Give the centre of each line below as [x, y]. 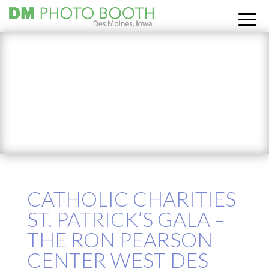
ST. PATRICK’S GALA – [126, 219]
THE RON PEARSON [119, 240]
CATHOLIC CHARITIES [131, 199]
